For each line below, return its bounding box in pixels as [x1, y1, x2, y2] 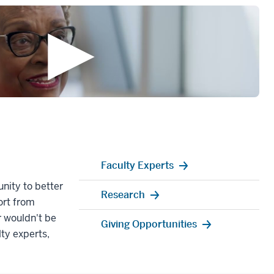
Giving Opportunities [100, 217, 197, 230]
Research [100, 188, 145, 201]
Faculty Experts [100, 158, 174, 171]
